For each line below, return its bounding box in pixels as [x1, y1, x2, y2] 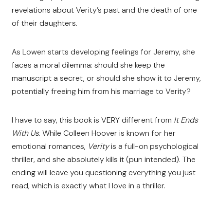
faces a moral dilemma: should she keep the [12, 60, 165, 70]
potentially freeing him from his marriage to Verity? [12, 86, 191, 96]
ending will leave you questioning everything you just [12, 167, 196, 178]
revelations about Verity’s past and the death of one [12, 5, 197, 15]
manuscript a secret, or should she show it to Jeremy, [12, 73, 201, 83]
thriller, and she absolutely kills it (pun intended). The [12, 154, 196, 164]
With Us [12, 128, 39, 138]
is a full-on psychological [109, 141, 199, 151]
